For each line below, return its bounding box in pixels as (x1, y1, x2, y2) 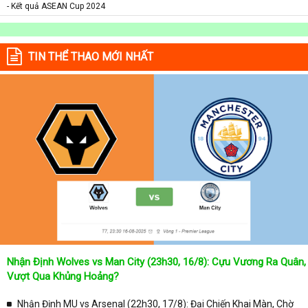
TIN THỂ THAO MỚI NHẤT (28, 49, 153, 63)
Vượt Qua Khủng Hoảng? (7, 270, 119, 283)
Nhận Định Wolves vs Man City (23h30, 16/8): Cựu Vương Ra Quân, (7, 256, 306, 269)
